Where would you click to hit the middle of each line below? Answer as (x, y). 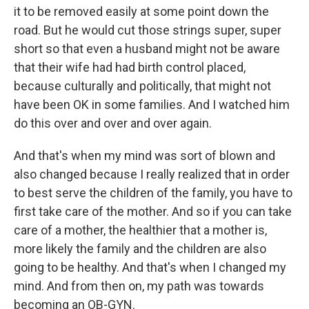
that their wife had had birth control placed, (130, 67)
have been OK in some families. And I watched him (152, 104)
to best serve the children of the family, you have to (153, 193)
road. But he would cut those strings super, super (148, 30)
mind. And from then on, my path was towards (139, 286)
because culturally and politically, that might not (142, 86)
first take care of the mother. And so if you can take (153, 211)
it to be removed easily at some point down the (141, 11)
